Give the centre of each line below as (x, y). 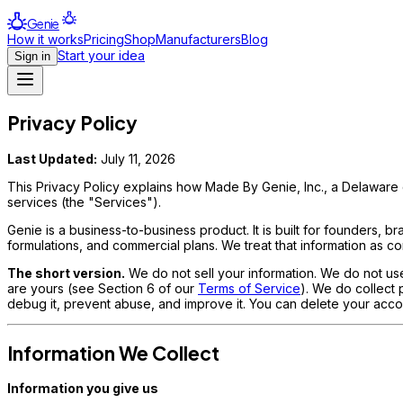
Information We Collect (113, 354)
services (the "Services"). (84, 201)
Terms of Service (249, 288)
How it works (45, 39)
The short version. (66, 273)
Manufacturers (198, 39)
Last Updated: (52, 158)
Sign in (32, 56)
